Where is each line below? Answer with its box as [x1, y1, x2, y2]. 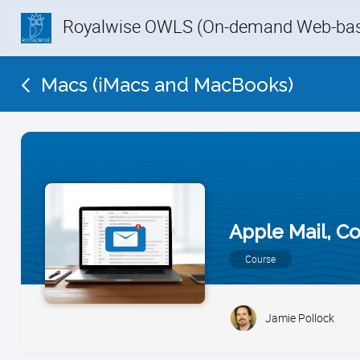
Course [245, 252, 276, 265]
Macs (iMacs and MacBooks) [41, 73, 293, 96]
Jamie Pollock [264, 310, 334, 325]
